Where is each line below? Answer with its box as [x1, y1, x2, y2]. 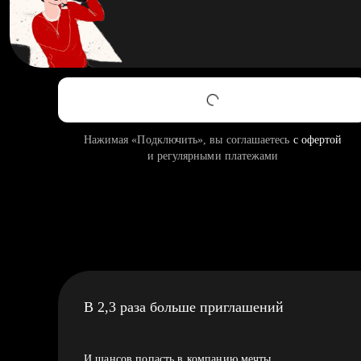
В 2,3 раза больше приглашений [84, 299, 284, 315]
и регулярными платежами [147, 150, 279, 162]
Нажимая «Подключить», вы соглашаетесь [83, 134, 293, 146]
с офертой [293, 134, 342, 146]
